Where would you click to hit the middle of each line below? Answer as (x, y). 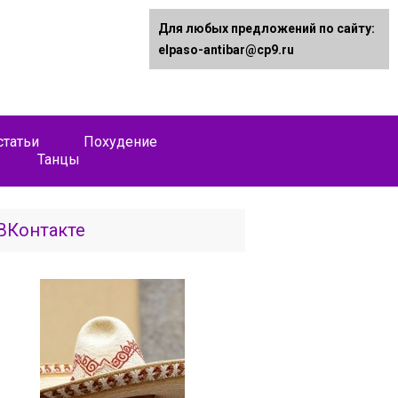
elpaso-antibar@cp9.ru (226, 50)
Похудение (120, 142)
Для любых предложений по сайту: (267, 28)
